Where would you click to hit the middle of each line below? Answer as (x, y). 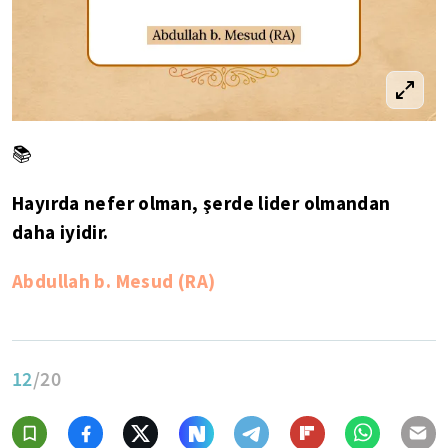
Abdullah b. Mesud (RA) (114, 280)
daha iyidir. (60, 231)
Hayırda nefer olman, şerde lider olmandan (201, 202)
